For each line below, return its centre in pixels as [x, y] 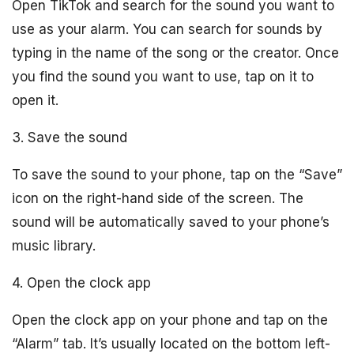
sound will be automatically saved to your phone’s [171, 222]
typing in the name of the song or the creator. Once [175, 53]
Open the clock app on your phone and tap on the [170, 320]
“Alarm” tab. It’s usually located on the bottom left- [171, 344]
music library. [54, 246]
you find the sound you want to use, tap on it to [163, 77]
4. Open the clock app [81, 283]
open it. [35, 100]
